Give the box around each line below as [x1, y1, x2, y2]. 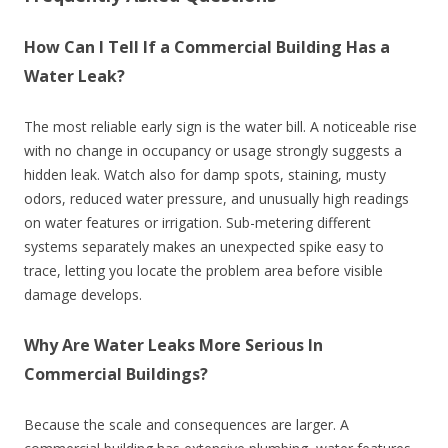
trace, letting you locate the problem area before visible [24, 260, 383, 280]
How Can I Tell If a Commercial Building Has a [24, 35, 390, 58]
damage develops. [24, 284, 142, 304]
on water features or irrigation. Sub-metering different [24, 212, 371, 232]
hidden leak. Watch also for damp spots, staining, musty [24, 164, 386, 184]
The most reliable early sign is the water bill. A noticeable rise [24, 116, 417, 136]
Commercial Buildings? [24, 362, 208, 385]
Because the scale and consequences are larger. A [24, 414, 349, 434]
